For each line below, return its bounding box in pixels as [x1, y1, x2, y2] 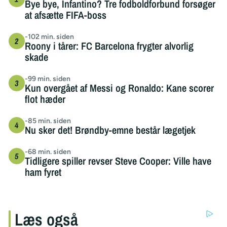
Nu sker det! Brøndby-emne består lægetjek [24, 123, 196, 137]
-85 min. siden [24, 117, 71, 126]
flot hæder [24, 92, 65, 106]
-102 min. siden [24, 32, 74, 42]
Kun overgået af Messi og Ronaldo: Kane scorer [24, 81, 214, 95]
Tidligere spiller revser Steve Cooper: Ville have [24, 154, 211, 168]
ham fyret [24, 165, 61, 179]
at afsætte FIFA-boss [24, 8, 106, 22]
